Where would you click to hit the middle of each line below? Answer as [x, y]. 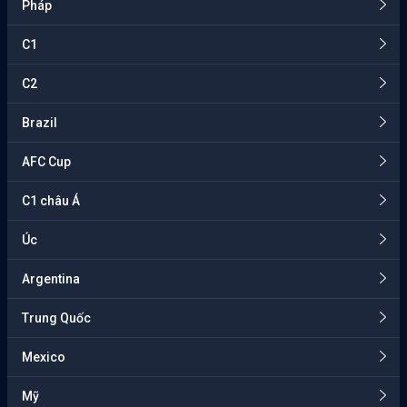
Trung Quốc [56, 318]
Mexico [44, 357]
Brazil [40, 123]
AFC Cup [46, 162]
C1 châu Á [51, 201]
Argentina [51, 279]
